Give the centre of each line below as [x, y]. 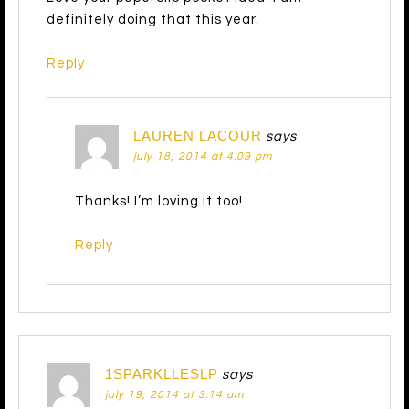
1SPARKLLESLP [162, 373]
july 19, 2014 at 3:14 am [174, 394]
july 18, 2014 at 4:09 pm [203, 156]
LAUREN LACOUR [198, 135]
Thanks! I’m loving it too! [159, 201]
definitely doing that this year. [153, 19]
